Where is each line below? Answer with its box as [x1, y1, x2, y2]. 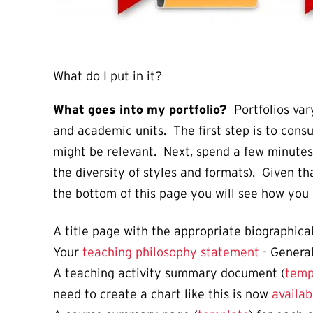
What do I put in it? [53, 69, 162, 84]
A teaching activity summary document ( [53, 266, 285, 281]
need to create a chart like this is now [53, 287, 272, 302]
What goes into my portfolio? [53, 103, 227, 117]
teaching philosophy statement [82, 245, 263, 260]
